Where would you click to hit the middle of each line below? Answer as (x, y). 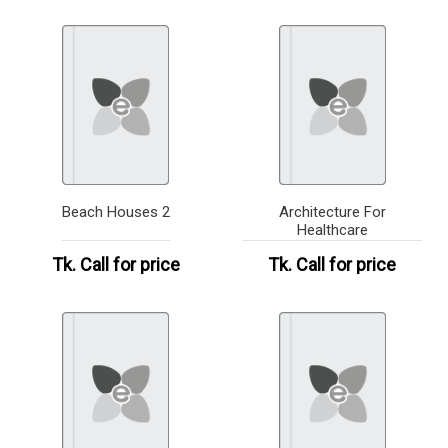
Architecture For (332, 212)
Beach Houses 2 (115, 212)
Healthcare (332, 230)
